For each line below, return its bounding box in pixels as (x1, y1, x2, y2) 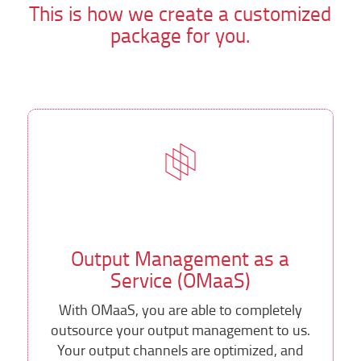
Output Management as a (71, 244, 290, 273)
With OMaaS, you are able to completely (58, 299, 302, 321)
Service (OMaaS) (110, 266, 251, 295)
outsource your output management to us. (50, 319, 310, 341)
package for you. (110, 20, 251, 49)
